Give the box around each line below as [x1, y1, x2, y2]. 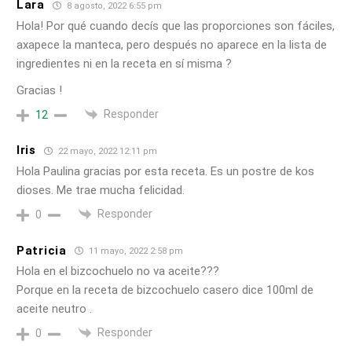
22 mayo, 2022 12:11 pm [55, 145, 157, 156]
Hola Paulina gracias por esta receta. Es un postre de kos [16, 163, 314, 178]
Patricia [16, 243, 67, 258]
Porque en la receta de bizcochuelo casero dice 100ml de [16, 283, 313, 298]
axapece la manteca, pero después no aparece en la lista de [16, 37, 327, 52]
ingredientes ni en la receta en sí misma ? [16, 56, 232, 71]
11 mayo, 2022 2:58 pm [86, 246, 183, 257]
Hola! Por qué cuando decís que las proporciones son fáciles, [16, 18, 335, 33]
